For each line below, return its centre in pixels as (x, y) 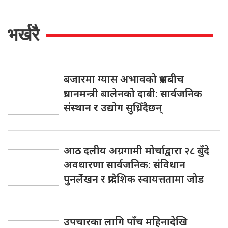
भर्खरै (23, 34)
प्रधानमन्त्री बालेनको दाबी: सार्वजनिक (133, 93)
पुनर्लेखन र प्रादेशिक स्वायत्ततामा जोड (134, 179)
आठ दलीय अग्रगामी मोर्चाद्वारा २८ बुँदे (136, 150)
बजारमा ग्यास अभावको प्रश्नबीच (124, 79)
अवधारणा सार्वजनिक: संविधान (124, 164)
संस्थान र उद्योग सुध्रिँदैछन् (113, 107)
